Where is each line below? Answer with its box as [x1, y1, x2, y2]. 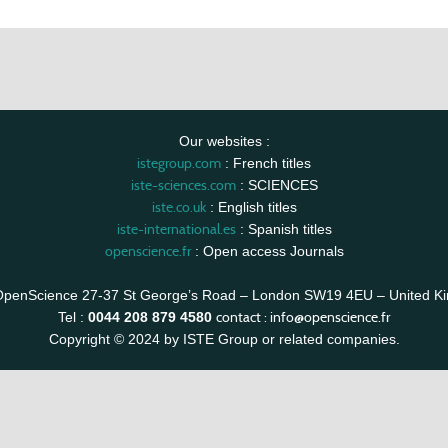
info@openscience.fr [270, 308, 390, 326]
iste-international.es [116, 220, 236, 238]
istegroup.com [137, 154, 221, 172]
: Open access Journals [190, 243, 344, 259]
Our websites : [178, 133, 270, 149]
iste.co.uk [151, 198, 206, 216]
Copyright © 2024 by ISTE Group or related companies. [48, 331, 400, 347]
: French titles [221, 155, 311, 171]
